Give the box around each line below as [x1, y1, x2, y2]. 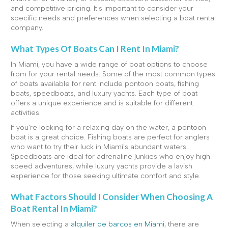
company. [11, 23, 43, 32]
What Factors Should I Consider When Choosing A [11, 191, 213, 202]
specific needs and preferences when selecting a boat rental [11, 13, 216, 22]
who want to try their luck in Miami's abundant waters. [11, 142, 188, 151]
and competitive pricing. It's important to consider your [11, 4, 193, 13]
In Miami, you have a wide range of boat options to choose [11, 60, 208, 69]
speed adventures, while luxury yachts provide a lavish [11, 161, 192, 170]
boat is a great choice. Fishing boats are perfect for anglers [11, 132, 210, 141]
